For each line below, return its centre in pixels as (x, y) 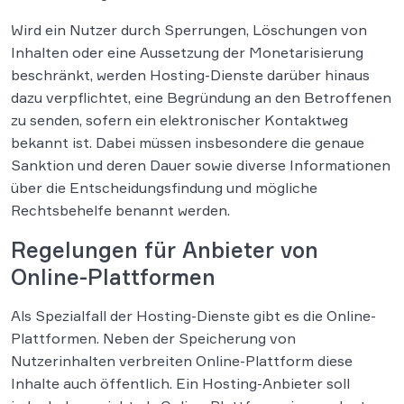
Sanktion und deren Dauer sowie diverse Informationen (201, 165)
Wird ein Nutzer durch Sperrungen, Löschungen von (189, 30)
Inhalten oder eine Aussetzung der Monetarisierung (187, 53)
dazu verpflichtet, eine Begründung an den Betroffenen (201, 98)
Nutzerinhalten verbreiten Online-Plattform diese (182, 361)
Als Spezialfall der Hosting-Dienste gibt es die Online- (193, 316)
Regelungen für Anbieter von (165, 250)
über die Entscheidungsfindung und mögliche (164, 188)
